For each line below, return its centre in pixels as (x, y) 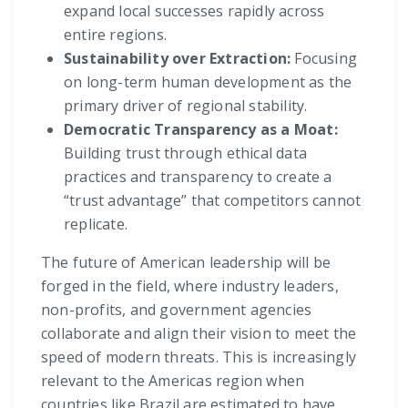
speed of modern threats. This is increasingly (199, 357)
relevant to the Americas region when (173, 381)
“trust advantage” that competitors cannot (213, 201)
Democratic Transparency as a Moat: (201, 130)
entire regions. (115, 35)
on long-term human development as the (208, 82)
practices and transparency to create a (198, 177)
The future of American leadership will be (186, 263)
